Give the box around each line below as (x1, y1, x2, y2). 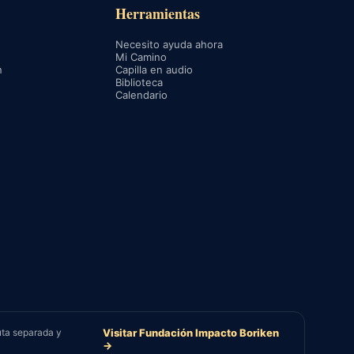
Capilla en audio (115, 63, 193, 77)
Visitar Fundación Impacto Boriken (102, 326, 279, 340)
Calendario (115, 88, 168, 102)
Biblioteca (115, 76, 163, 89)
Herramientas (115, 3, 200, 24)
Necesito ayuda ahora (115, 38, 223, 51)
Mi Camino (115, 51, 167, 64)
